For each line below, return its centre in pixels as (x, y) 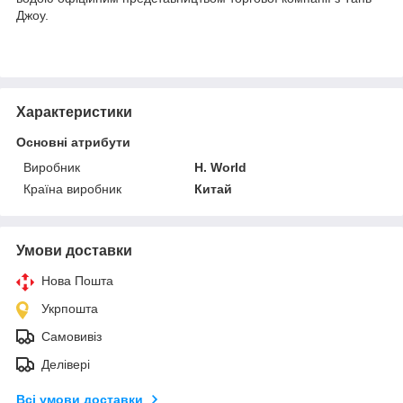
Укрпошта (70, 308)
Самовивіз (72, 336)
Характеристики (74, 112)
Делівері (66, 364)
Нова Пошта (77, 280)
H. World (221, 167)
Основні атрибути (73, 142)
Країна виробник (72, 188)
